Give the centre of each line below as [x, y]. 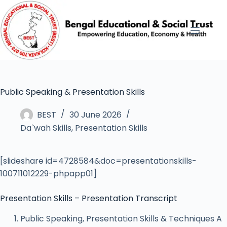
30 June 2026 [96, 115]
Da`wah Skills [46, 128]
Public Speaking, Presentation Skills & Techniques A [121, 218]
